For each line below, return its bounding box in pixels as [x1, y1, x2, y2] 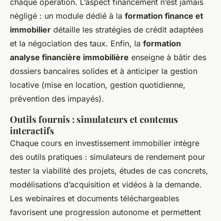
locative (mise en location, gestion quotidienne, [10, 80, 185, 90]
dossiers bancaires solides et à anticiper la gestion [10, 66, 197, 76]
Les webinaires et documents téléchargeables [10, 193, 179, 203]
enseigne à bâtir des [129, 52, 206, 62]
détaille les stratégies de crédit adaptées [51, 25, 203, 35]
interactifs [10, 124, 54, 137]
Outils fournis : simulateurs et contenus [10, 113, 178, 125]
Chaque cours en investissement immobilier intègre [10, 138, 199, 148]
